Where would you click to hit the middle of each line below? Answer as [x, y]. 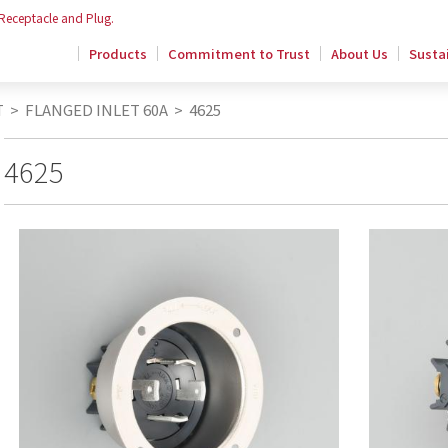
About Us [359, 53]
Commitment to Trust [239, 53]
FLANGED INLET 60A [95, 109]
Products [118, 53]
